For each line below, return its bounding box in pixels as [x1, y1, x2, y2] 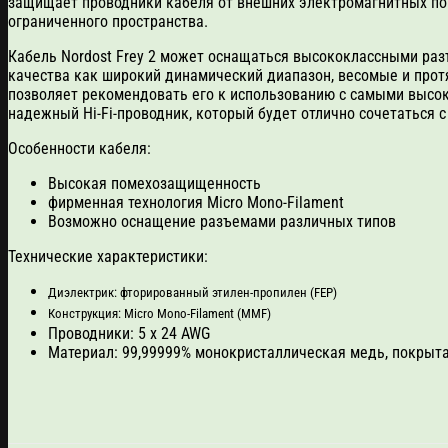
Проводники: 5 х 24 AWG [48, 323, 210, 343]
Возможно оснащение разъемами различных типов [48, 211, 396, 231]
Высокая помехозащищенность [48, 173, 261, 193]
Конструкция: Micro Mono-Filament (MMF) [48, 305, 271, 321]
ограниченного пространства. [8, 11, 208, 31]
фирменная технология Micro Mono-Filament [48, 192, 344, 212]
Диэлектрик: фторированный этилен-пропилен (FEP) [48, 284, 337, 300]
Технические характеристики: [8, 246, 208, 266]
